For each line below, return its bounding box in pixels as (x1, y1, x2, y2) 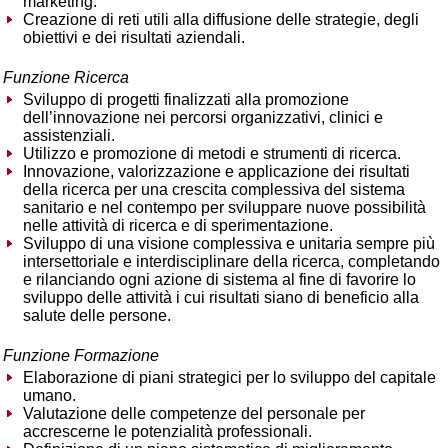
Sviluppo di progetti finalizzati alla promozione (23, 91, 349, 108)
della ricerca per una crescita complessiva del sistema (23, 181, 405, 198)
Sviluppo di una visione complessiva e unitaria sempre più (23, 235, 435, 252)
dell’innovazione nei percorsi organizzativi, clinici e (23, 109, 383, 126)
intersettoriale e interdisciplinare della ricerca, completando (23, 253, 440, 270)
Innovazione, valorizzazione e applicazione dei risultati (23, 163, 410, 180)
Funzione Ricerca (3, 69, 129, 86)
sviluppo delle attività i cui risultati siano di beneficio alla (23, 289, 419, 306)
